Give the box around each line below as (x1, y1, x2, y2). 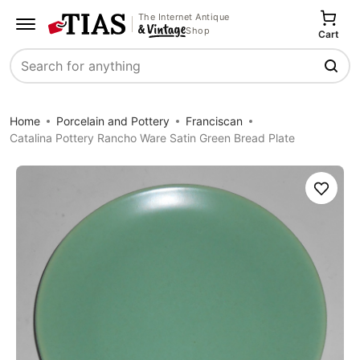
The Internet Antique (137, 10, 230, 22)
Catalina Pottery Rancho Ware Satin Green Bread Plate (10, 131, 295, 145)
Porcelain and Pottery (56, 114, 170, 128)
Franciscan (186, 114, 243, 128)
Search (10, 66, 52, 83)
